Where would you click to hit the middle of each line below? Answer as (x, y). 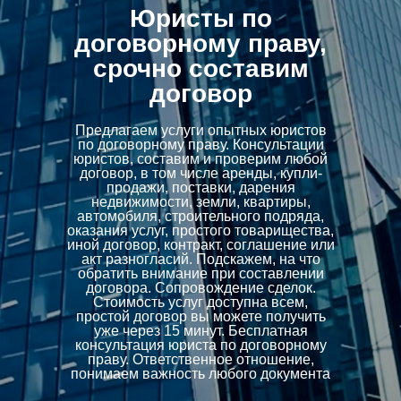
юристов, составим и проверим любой (200, 158)
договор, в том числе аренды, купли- (200, 173)
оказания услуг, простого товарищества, (200, 230)
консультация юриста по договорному (200, 345)
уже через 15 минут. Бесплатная (200, 330)
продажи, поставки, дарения (200, 187)
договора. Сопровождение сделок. (200, 287)
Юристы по (200, 18)
